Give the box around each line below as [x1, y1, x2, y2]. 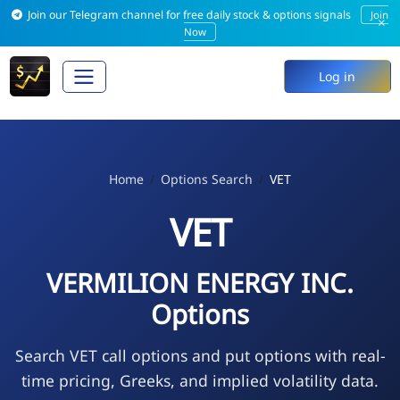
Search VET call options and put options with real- [14, 344, 386, 366]
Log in [319, 68, 355, 86]
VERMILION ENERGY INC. [46, 264, 354, 301]
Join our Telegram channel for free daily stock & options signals [25, 7, 354, 22]
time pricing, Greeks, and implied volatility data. [21, 369, 379, 391]
